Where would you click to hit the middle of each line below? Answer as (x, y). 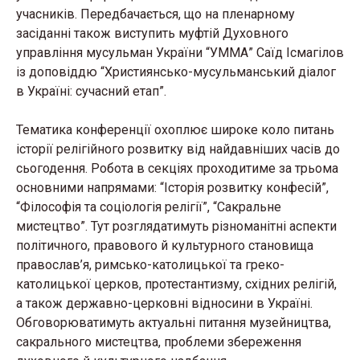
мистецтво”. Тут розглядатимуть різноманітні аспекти (176, 226)
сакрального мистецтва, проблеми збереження (159, 342)
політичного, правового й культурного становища (165, 245)
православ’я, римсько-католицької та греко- (150, 265)
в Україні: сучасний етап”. (91, 91)
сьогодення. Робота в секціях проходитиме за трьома (177, 168)
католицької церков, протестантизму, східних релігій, (176, 284)
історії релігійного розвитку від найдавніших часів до (178, 149)
